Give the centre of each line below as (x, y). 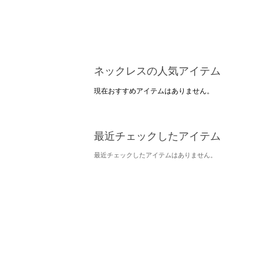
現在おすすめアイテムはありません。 (154, 91)
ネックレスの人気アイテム (157, 71)
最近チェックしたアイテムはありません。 (155, 155)
